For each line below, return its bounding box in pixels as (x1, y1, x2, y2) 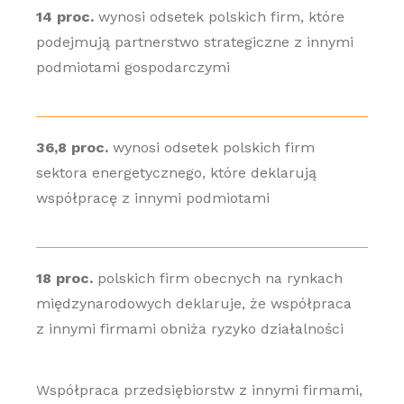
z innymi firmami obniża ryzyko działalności (35, 320, 344, 337)
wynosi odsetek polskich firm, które (93, 8, 344, 25)
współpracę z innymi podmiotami (35, 189, 270, 207)
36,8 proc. (35, 139, 108, 156)
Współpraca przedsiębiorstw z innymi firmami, (35, 381, 363, 399)
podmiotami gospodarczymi (35, 59, 230, 76)
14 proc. (35, 8, 94, 25)
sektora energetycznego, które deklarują (35, 164, 317, 181)
